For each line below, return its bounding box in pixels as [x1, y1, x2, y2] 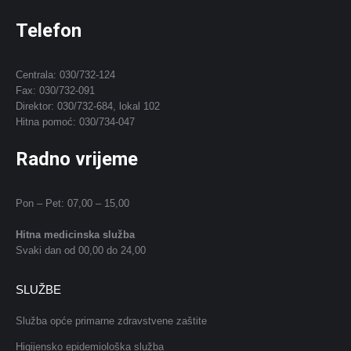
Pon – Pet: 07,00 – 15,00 [16, 197, 129, 210]
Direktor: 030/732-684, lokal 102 [16, 100, 160, 113]
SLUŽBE [16, 283, 61, 297]
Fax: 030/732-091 [16, 85, 95, 97]
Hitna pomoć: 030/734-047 [16, 116, 135, 128]
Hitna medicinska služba [16, 229, 135, 241]
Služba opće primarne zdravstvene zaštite [16, 315, 207, 327]
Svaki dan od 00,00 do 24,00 [16, 244, 146, 257]
